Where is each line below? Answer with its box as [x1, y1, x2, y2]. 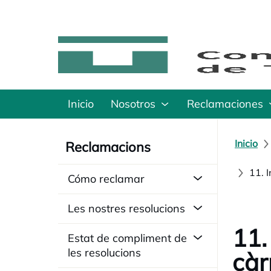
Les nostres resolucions [68, 201, 185, 215]
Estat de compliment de [68, 231, 187, 245]
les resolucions [68, 246, 141, 260]
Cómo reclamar [68, 172, 145, 186]
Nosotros [111, 97, 155, 111]
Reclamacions [65, 139, 151, 155]
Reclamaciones [187, 97, 263, 111]
